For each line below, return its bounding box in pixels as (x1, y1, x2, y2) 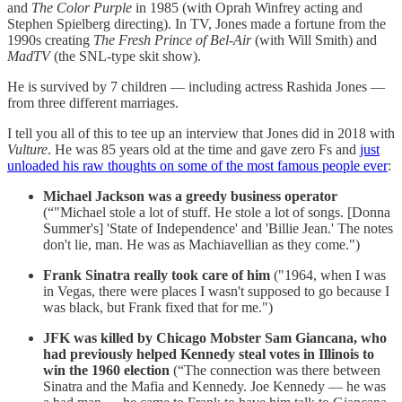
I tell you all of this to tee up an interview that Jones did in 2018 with (7, 125, 395, 141)
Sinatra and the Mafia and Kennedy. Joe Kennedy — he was (43, 378, 386, 394)
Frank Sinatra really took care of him (43, 267, 274, 283)
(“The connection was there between (170, 362, 380, 378)
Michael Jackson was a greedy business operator (43, 188, 337, 204)
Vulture (7, 141, 48, 157)
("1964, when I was (274, 267, 386, 283)
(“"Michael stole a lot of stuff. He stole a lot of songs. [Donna (43, 204, 390, 220)
